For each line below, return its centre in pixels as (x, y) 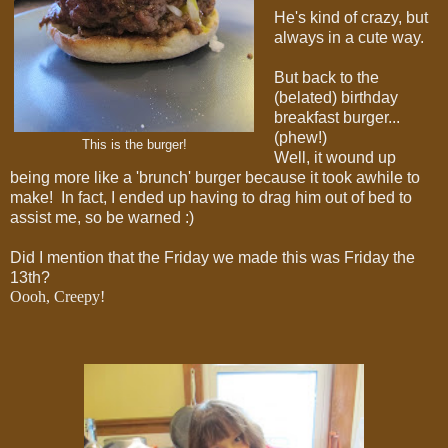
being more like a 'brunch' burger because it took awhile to (215, 177)
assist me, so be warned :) (102, 217)
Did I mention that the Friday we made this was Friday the (212, 257)
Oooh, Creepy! (57, 296)
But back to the (326, 77)
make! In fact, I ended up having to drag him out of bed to (211, 197)
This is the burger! (134, 144)
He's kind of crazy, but (350, 17)
